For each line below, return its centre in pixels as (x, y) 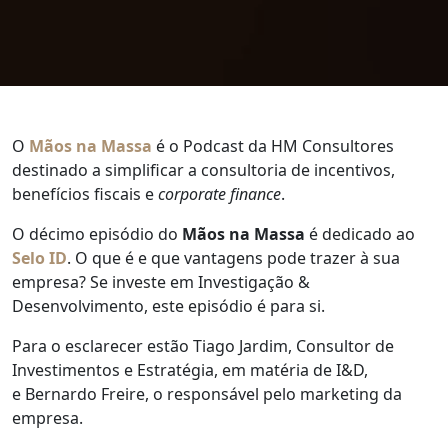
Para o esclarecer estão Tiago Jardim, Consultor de (203, 346)
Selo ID (39, 258)
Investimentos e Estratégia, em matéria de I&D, (190, 370)
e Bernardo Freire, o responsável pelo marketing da (207, 394)
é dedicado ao (360, 234)
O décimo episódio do (97, 234)
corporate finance (219, 194)
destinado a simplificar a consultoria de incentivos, (203, 170)
